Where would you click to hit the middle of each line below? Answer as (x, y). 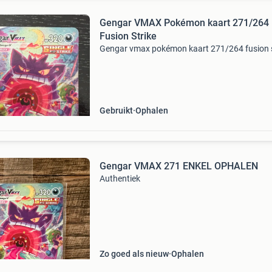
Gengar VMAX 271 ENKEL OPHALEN (178, 166)
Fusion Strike (128, 36)
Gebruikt (116, 110)
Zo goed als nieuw (134, 254)
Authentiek (120, 178)
